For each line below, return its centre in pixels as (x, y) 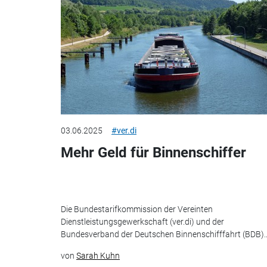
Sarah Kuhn (98, 255)
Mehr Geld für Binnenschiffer (153, 153)
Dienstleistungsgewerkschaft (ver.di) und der (142, 221)
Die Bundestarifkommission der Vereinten (137, 209)
